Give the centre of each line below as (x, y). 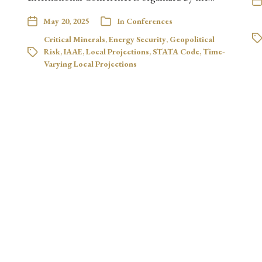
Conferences (150, 21)
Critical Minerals (75, 39)
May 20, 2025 (66, 21)
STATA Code (176, 51)
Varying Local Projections (91, 63)
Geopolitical (192, 39)
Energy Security (138, 39)
